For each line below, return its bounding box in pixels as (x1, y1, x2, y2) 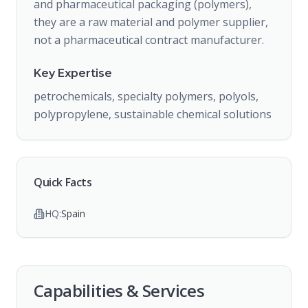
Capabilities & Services (34, 279, 205, 302)
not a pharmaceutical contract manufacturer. (34, 32, 264, 47)
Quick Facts (34, 175, 92, 190)
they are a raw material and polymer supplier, (34, 14, 268, 30)
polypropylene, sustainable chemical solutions (34, 107, 272, 122)
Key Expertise (34, 67, 112, 80)
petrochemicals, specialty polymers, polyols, (34, 89, 258, 104)
